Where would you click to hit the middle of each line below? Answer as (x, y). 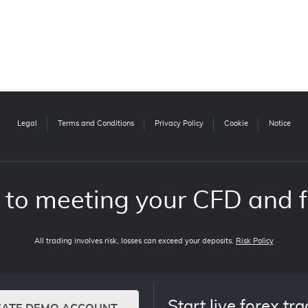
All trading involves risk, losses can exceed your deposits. (135, 241)
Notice (279, 124)
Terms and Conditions (96, 124)
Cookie (236, 124)
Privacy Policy (179, 124)
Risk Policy (255, 241)
